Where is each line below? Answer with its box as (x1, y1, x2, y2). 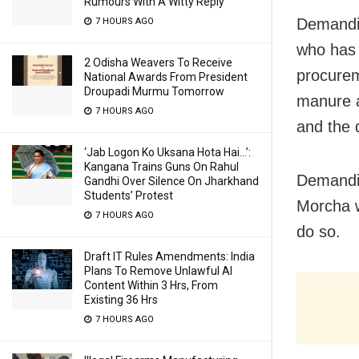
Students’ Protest (84, 189, 173, 202)
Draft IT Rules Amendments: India (84, 250, 255, 263)
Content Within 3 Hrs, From (84, 279, 218, 292)
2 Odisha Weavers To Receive (84, 56, 232, 69)
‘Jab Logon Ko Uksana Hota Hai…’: (84, 146, 251, 159)
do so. (296, 223, 341, 241)
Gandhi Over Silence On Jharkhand (84, 175, 259, 188)
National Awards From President (84, 71, 248, 83)
